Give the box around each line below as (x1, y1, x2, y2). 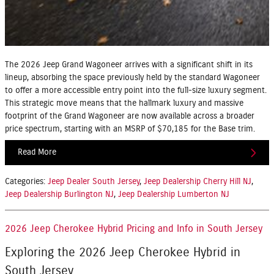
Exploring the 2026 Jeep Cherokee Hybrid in (5, 246, 240, 259)
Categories (5, 177, 43, 187)
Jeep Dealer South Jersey (48, 177, 139, 187)
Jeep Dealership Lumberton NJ (118, 190, 229, 199)
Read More (18, 148, 56, 157)
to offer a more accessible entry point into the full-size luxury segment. (5, 86, 267, 95)
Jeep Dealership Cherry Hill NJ (144, 177, 251, 187)
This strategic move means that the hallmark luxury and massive (5, 98, 243, 108)
